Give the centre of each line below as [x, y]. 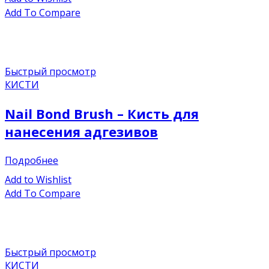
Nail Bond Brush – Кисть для [102, 113]
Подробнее [32, 160]
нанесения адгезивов [81, 131]
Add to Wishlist [38, 179]
